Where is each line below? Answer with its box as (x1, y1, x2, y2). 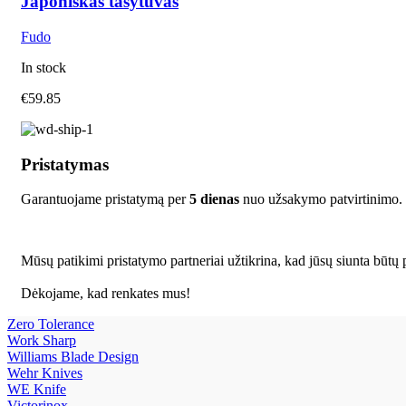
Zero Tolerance (7, 316, 94, 333)
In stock (21, 59, 66, 75)
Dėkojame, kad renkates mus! (21, 285, 190, 302)
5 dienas (189, 191, 239, 208)
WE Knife (7, 382, 66, 398)
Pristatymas (21, 154, 109, 174)
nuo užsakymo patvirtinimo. (239, 191, 402, 208)
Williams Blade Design (7, 349, 139, 365)
